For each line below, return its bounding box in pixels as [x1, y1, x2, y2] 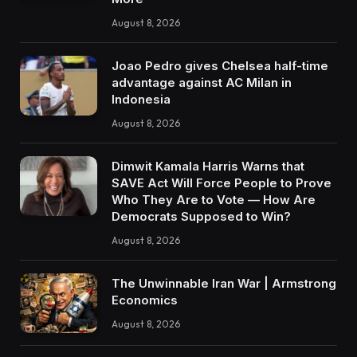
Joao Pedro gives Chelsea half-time [112, 57, 328, 73]
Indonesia [112, 91, 171, 107]
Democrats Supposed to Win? [112, 208, 291, 224]
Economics [112, 292, 178, 308]
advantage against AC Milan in [112, 74, 292, 90]
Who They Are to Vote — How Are [112, 191, 316, 207]
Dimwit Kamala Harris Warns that [112, 158, 304, 174]
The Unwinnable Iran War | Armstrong [112, 275, 336, 291]
